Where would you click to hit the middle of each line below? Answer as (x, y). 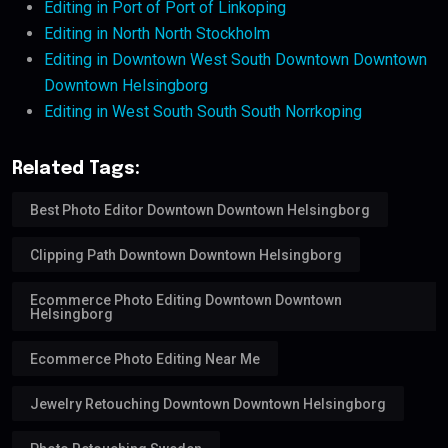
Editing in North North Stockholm (157, 34)
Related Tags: (76, 169)
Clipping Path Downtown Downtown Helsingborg (186, 254)
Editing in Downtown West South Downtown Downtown (235, 60)
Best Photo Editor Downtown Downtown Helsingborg (200, 209)
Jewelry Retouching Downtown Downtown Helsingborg (208, 403)
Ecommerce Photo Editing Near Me (145, 358)
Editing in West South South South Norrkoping (203, 112)
